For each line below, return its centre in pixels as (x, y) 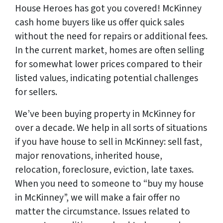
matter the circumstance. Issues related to (103, 212)
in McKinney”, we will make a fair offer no (98, 198)
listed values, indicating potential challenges (107, 78)
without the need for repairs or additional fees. (111, 37)
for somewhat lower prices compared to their (109, 64)
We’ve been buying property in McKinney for (105, 114)
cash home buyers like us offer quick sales (100, 23)
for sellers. (36, 92)
